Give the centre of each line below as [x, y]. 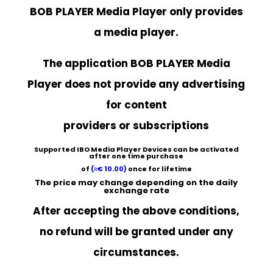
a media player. [136, 32]
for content [136, 105]
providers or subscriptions [136, 125]
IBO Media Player [109, 149]
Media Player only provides [168, 11]
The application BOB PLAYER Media [136, 63]
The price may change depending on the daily [136, 182]
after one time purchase [136, 156]
